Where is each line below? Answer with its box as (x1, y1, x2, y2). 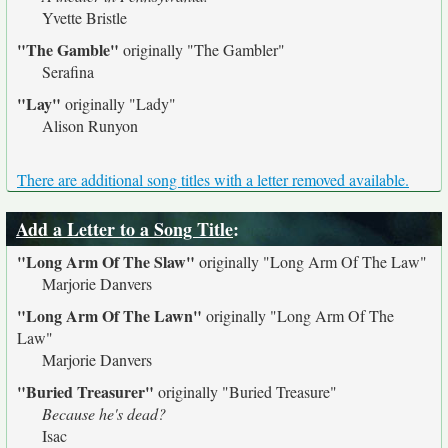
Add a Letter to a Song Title (16, 216, 233, 242)
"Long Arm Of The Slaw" (17, 250, 195, 273)
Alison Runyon (42, 115, 138, 136)
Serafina (42, 61, 94, 82)
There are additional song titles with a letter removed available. (17, 169, 409, 190)
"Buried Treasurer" (17, 380, 154, 403)
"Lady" (129, 93, 176, 114)
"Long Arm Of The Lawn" (17, 304, 202, 327)
